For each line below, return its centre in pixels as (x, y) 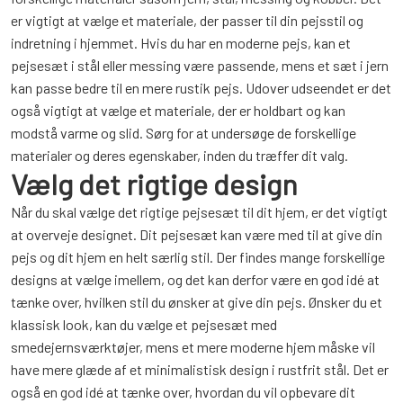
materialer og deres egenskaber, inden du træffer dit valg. (179, 155)
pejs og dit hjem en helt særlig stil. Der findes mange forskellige (198, 257)
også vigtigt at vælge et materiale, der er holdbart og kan (178, 110)
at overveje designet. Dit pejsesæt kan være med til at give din (197, 234)
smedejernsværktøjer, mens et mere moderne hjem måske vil (193, 347)
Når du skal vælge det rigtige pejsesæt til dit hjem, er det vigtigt (199, 212)
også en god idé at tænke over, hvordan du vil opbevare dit (183, 392)
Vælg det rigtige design (154, 184)
